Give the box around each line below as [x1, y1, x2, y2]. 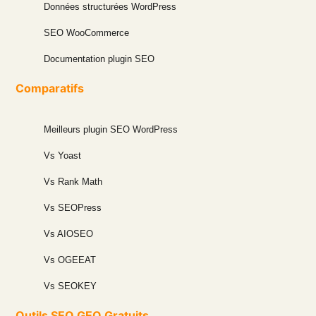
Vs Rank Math [44, 176, 103, 187]
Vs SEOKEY [44, 280, 97, 291]
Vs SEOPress [44, 202, 102, 213]
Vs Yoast [44, 150, 82, 161]
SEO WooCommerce [44, 27, 130, 38]
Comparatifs [16, 80, 85, 95]
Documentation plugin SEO [44, 53, 155, 64]
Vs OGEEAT [44, 254, 97, 265]
